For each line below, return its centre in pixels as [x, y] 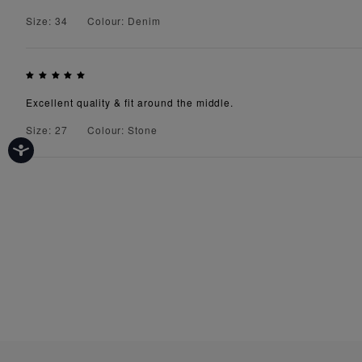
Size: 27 [47, 130]
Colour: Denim [124, 21]
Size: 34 [47, 21]
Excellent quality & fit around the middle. [130, 103]
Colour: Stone [122, 130]
